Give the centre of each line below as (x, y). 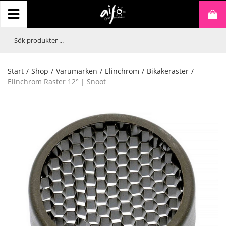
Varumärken (77, 71)
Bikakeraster (168, 71)
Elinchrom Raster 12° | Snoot (57, 81)
